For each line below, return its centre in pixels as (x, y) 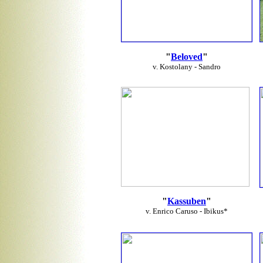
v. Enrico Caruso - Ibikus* (187, 211)
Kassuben (187, 201)
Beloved (187, 57)
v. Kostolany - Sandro (187, 67)
